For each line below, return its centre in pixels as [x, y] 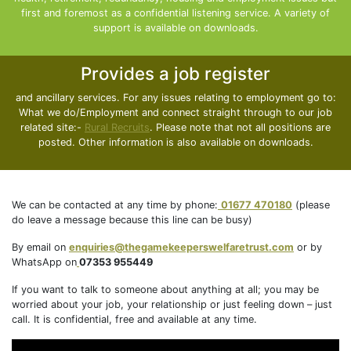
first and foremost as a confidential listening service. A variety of [175, 13]
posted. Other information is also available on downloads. [175, 142]
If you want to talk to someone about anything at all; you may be [165, 289]
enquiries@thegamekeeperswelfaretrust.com [181, 247]
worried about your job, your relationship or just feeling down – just [172, 304]
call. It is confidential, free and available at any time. [134, 319]
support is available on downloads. [175, 28]
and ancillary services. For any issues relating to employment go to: [175, 98]
